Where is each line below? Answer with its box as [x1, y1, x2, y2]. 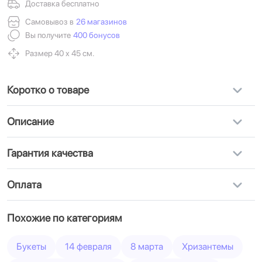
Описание [7, 115, 54, 127]
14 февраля [65, 241, 112, 252]
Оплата [7, 178, 42, 191]
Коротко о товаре [7, 84, 89, 96]
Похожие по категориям [7, 212, 122, 224]
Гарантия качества [7, 147, 93, 159]
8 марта [130, 241, 163, 252]
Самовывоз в [25, 17, 74, 26]
